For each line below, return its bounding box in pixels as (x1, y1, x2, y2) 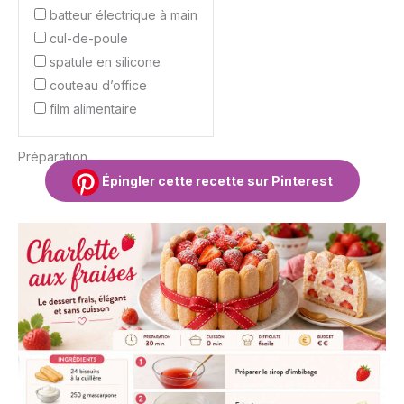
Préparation (18, 148, 87, 164)
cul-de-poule (50, 30, 128, 46)
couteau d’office (50, 77, 147, 93)
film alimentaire (50, 100, 137, 116)
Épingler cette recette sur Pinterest (98, 172, 333, 188)
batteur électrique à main (50, 6, 197, 23)
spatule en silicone (50, 53, 161, 69)
